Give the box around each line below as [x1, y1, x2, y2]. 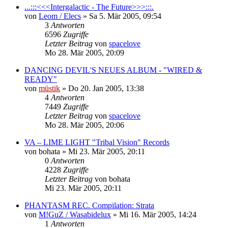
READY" [24, 74, 57, 83]
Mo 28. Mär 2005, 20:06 [45, 120, 124, 129]
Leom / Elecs [39, 11, 81, 20]
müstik [39, 83, 60, 93]
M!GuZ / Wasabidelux [39, 210, 111, 219]
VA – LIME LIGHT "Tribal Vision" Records [24, 137, 169, 147]
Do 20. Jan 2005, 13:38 [68, 83, 144, 93]
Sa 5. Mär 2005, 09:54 [89, 11, 161, 20]
